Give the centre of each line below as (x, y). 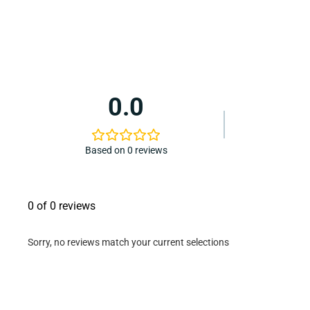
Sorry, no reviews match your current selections (128, 242)
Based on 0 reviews (126, 150)
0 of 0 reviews (62, 206)
